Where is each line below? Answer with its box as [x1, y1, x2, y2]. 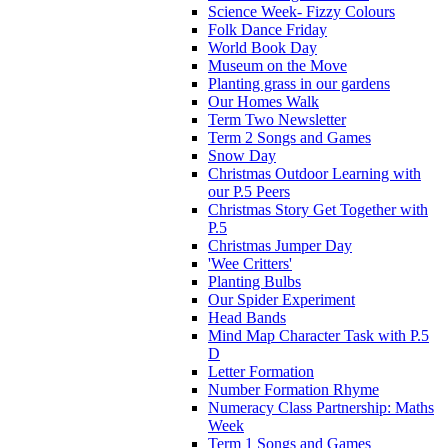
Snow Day [208, 146, 276, 164]
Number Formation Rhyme [208, 380, 379, 398]
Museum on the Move [208, 56, 347, 74]
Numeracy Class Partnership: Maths [208, 398, 434, 416]
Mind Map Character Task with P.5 [208, 326, 429, 344]
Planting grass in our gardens [208, 74, 390, 92]
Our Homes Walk [208, 92, 319, 110]
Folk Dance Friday [208, 20, 327, 38]
